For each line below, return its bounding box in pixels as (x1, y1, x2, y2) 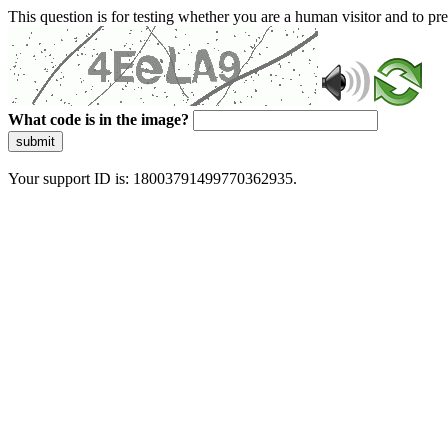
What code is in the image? (8, 111, 189, 128)
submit (16, 134, 55, 149)
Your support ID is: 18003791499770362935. (8, 170, 297, 187)
